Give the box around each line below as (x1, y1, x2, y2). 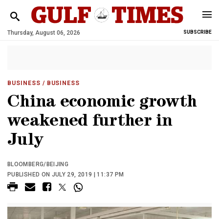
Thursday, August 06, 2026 (7, 29, 80, 36)
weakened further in (7, 114, 173, 131)
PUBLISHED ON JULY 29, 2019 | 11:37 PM (7, 171, 124, 178)
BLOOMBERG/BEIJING (7, 161, 69, 168)
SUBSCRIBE (183, 29, 212, 35)
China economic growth (7, 95, 197, 112)
